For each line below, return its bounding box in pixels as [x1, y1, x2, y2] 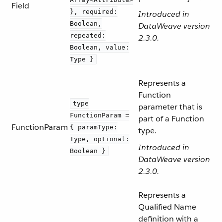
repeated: [70, 32, 106, 39]
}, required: [70, 8, 117, 15]
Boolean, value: [70, 44, 129, 51]
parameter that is [138, 102, 202, 112]
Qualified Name [138, 202, 196, 212]
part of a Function [138, 113, 204, 124]
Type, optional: [70, 135, 129, 143]
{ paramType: [70, 123, 117, 131]
